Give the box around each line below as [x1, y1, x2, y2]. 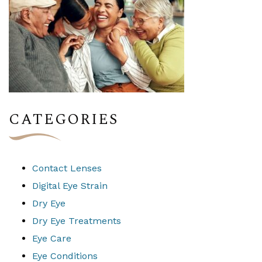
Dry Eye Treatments [32, 215, 121, 227]
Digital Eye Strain [32, 180, 108, 192]
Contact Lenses [32, 163, 102, 174]
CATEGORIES [9, 109, 118, 132]
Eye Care [32, 233, 71, 244]
